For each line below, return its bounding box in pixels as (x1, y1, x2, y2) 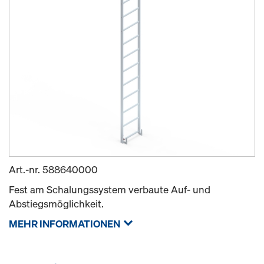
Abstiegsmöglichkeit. (9, 197, 104, 210)
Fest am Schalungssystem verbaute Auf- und (9, 183, 210, 196)
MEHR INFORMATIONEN (9, 217, 120, 230)
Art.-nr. (9, 163, 42, 176)
